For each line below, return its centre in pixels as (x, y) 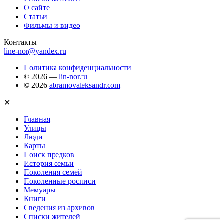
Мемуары (40, 190)
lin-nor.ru (73, 77)
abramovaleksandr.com (85, 85)
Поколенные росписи (60, 181)
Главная (37, 119)
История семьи (49, 164)
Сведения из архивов (59, 208)
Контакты (20, 42)
